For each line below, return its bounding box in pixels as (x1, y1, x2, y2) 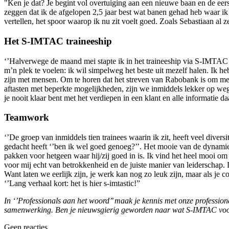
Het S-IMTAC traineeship (4, 36, 114, 47)
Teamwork (4, 112, 49, 123)
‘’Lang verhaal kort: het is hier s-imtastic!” (4, 179, 140, 188)
